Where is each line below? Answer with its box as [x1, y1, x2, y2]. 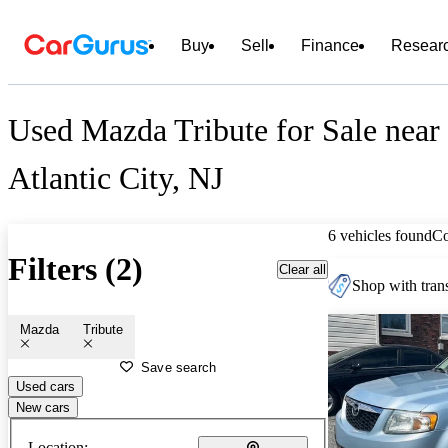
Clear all [279, 261, 326, 277]
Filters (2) [8, 251, 143, 288]
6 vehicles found [328, 226, 432, 244]
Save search [141, 359, 217, 375]
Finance [301, 37, 359, 54]
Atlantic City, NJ [8, 160, 223, 197]
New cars [16, 399, 70, 415]
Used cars [16, 378, 75, 394]
